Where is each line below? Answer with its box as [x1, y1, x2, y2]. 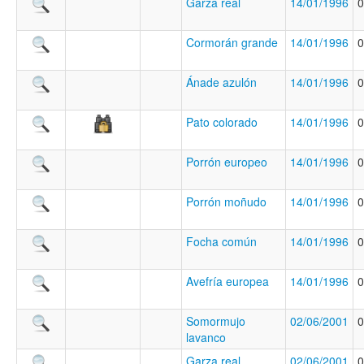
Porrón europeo [186, 154, 267, 171]
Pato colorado [186, 114, 258, 131]
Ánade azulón [186, 74, 257, 91]
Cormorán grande [186, 34, 278, 51]
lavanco [186, 329, 226, 346]
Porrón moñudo [186, 193, 266, 210]
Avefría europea [186, 273, 269, 290]
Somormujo [186, 313, 245, 330]
